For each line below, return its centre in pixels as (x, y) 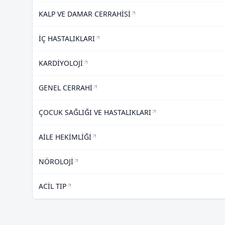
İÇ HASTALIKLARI (67, 38)
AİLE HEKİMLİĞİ (65, 137)
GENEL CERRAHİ (66, 88)
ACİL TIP (52, 186)
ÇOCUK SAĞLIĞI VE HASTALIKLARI (95, 112)
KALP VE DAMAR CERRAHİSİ (85, 14)
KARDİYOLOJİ (61, 63)
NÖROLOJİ (56, 161)
